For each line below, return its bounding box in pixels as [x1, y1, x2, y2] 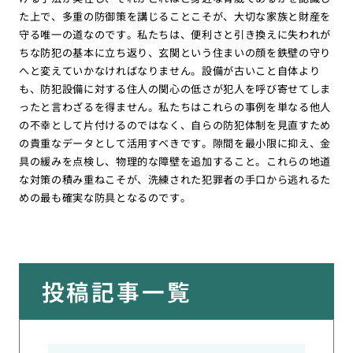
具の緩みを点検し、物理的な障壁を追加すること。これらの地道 [18, 153, 332, 169]
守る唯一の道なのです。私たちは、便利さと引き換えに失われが [18, 26, 332, 42]
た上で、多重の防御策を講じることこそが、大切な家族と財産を [18, 8, 332, 24]
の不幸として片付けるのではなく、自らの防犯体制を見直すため [18, 117, 332, 132]
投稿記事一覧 [41, 274, 192, 307]
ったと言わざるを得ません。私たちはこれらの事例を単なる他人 [18, 98, 332, 114]
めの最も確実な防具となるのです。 [18, 189, 191, 205]
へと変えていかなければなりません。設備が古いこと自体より [18, 62, 321, 78]
